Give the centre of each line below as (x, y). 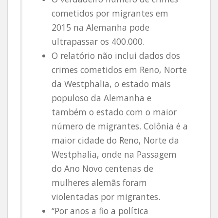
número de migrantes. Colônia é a (120, 126)
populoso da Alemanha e (101, 98)
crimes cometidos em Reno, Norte (119, 70)
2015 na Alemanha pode (100, 27)
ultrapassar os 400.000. (98, 41)
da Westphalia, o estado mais (111, 84)
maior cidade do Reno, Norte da (115, 140)
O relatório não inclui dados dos (116, 55)
